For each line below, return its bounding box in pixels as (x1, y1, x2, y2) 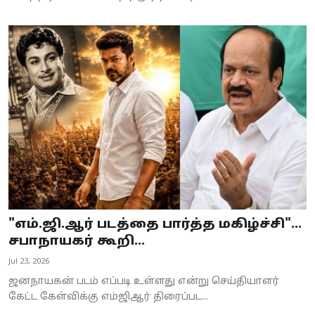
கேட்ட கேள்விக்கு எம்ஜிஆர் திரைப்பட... (8, 291, 208, 304)
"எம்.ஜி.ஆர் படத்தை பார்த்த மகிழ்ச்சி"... (8, 217, 302, 233)
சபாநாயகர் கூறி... (8, 233, 145, 250)
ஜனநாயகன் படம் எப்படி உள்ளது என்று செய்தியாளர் (8, 276, 279, 288)
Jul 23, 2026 (8, 257, 49, 267)
